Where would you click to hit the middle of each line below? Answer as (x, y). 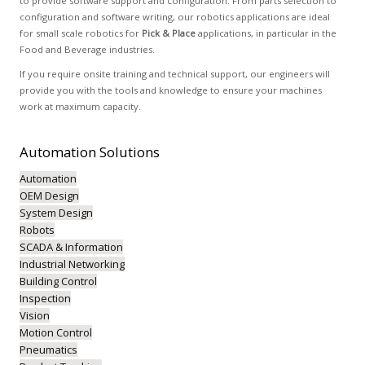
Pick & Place (168, 33)
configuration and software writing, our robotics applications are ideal (174, 17)
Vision (34, 315)
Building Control (58, 281)
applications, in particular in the (266, 33)
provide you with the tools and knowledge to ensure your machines (170, 90)
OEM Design (49, 196)
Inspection (45, 298)
